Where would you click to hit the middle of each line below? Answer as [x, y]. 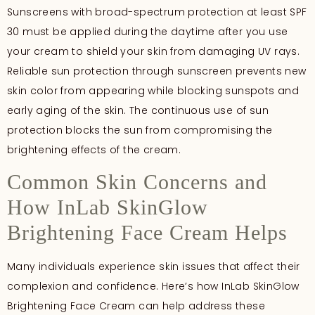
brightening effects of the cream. [94, 149]
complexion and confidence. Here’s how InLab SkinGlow [153, 287]
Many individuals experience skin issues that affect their [154, 267]
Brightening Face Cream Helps [147, 233]
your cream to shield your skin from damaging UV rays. [154, 51]
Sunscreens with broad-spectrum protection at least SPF [157, 12]
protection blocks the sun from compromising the [140, 130]
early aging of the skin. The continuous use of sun [138, 110]
